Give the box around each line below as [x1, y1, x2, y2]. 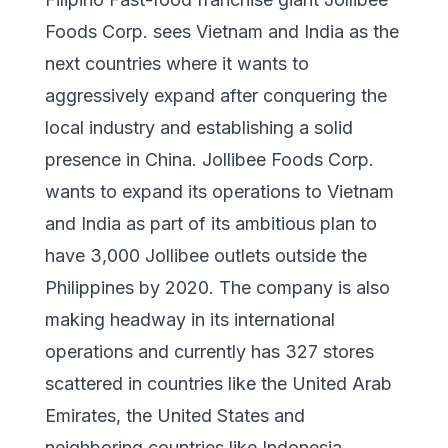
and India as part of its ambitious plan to [45, 213, 377, 234]
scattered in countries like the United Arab [45, 373, 392, 394]
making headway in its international [45, 309, 335, 330]
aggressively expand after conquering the [45, 85, 387, 106]
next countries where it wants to [45, 53, 309, 74]
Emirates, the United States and [45, 405, 305, 426]
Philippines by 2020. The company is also [45, 277, 390, 298]
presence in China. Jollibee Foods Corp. [45, 149, 374, 170]
